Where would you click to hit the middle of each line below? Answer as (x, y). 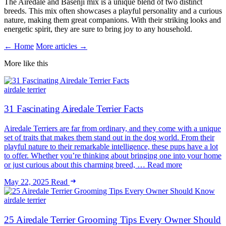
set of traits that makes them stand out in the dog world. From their (109, 138)
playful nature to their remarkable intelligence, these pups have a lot (111, 147)
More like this (26, 63)
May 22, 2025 (26, 182)
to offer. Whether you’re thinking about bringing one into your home (113, 156)
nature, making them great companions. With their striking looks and (112, 20)
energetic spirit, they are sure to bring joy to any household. (98, 29)
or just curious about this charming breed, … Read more (93, 165)
